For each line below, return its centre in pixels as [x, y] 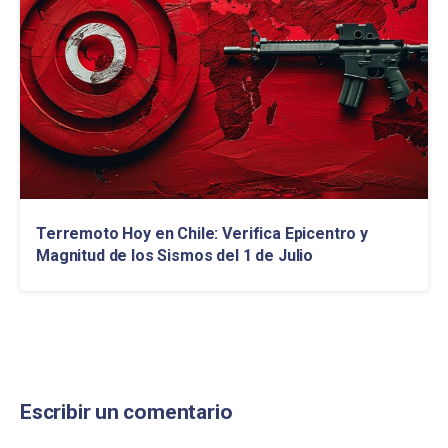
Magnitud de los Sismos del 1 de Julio [175, 255]
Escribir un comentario [126, 412]
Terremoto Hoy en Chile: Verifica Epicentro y [202, 233]
